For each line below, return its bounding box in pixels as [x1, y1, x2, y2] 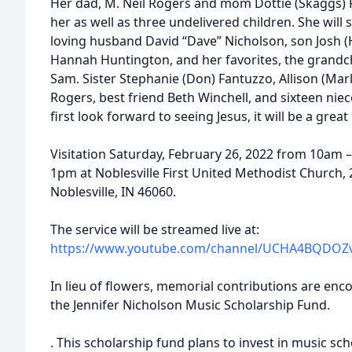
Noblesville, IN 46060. [50, 183, 176, 200]
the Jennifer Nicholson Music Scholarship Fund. [50, 296, 330, 313]
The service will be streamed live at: [50, 221, 259, 238]
